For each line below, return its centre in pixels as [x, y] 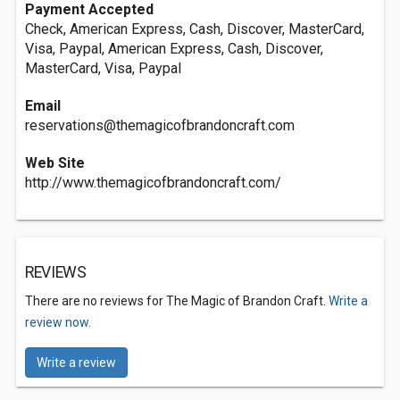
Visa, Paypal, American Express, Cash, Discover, [174, 49]
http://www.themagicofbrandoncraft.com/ [153, 183]
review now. [58, 322]
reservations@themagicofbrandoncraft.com [160, 125]
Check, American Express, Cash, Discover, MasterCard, [195, 29]
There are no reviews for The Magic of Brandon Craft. [177, 301]
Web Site [55, 163]
